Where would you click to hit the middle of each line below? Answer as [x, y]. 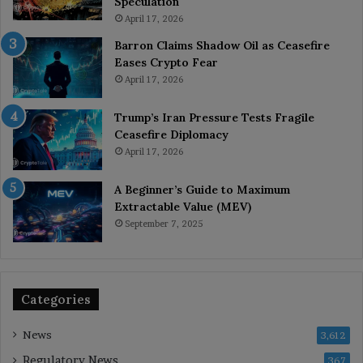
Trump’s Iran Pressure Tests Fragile [214, 117]
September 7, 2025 [164, 223]
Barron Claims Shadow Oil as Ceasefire [222, 45]
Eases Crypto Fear [166, 62]
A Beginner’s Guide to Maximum [202, 189]
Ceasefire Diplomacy [171, 134]
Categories [56, 299]
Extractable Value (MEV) [183, 206]
